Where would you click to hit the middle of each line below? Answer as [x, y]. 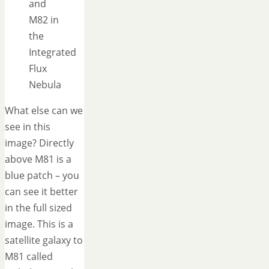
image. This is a [39, 224]
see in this [28, 127]
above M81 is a [38, 159]
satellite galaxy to [44, 240]
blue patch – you [42, 176]
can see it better [41, 192]
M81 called [29, 257]
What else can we [44, 111]
